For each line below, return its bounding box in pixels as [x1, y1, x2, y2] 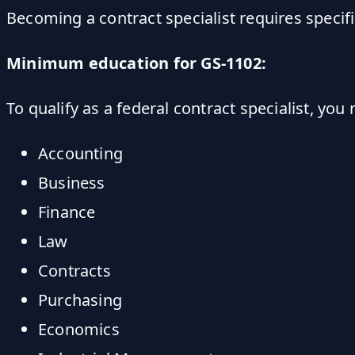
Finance [38, 200, 96, 223]
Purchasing [38, 288, 122, 311]
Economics [38, 318, 120, 340]
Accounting [38, 142, 123, 164]
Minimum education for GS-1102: [6, 52, 266, 74]
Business [38, 171, 105, 193]
